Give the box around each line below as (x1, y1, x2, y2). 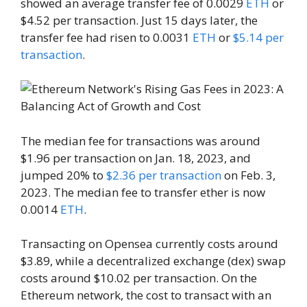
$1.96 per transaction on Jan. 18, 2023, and (21, 149, 251, 166)
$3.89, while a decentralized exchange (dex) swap (21, 253, 286, 269)
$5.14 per (233, 29, 284, 45)
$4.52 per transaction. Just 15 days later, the (21, 12, 258, 28)
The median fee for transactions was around (21, 132, 260, 149)
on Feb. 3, (221, 167, 275, 183)
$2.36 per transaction (106, 167, 221, 183)
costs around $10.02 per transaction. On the (21, 270, 257, 286)
